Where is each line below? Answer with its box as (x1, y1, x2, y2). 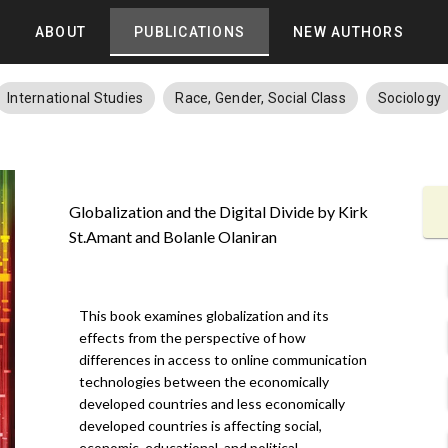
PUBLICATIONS (134, 24, 245, 40)
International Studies (7, 90, 144, 106)
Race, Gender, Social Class (175, 90, 346, 106)
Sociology (377, 90, 441, 106)
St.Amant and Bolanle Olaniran (68, 227, 277, 247)
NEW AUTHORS (293, 24, 404, 40)
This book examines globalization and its (78, 306, 329, 324)
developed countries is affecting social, (78, 416, 322, 434)
